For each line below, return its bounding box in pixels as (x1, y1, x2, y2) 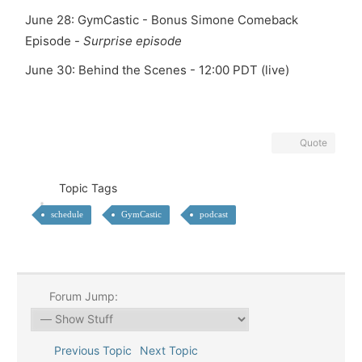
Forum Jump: (45, 289, 118, 303)
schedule (51, 209, 83, 219)
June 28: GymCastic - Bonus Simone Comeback (25, 12, 298, 27)
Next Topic (139, 343, 204, 357)
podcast (200, 209, 228, 219)
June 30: (25, 62, 78, 78)
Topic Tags (58, 181, 117, 195)
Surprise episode (83, 33, 182, 48)
